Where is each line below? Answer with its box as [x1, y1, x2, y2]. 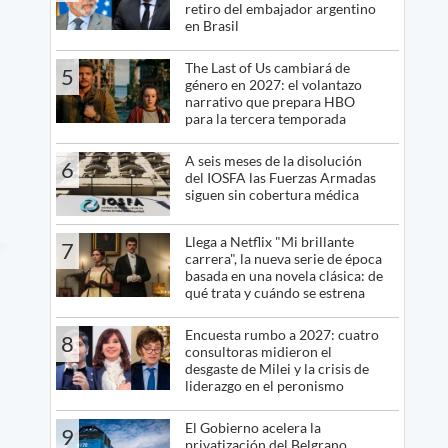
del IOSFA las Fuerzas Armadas [184, 168, 376, 186]
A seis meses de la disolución [184, 151, 362, 169]
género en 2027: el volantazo [184, 75, 362, 93]
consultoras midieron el [184, 343, 332, 361]
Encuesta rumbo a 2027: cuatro [184, 326, 379, 344]
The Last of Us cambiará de [184, 58, 350, 76]
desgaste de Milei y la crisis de [184, 360, 369, 378]
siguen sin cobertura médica [184, 185, 359, 203]
